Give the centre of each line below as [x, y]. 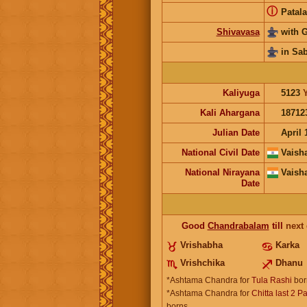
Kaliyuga [241, 93]
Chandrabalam [238, 225]
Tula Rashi [271, 280]
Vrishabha [201, 245]
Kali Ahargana [230, 112]
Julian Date [236, 132]
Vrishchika [202, 262]
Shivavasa [238, 32]
